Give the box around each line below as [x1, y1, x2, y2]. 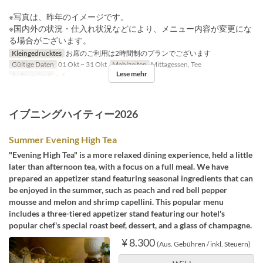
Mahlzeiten [112, 59, 147, 69]
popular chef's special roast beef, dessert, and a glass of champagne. [9, 220, 252, 230]
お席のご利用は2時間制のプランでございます [64, 48, 211, 58]
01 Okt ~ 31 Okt [56, 59, 107, 69]
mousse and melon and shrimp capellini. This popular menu [9, 196, 224, 207]
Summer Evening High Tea [9, 133, 117, 145]
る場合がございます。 [9, 35, 91, 45]
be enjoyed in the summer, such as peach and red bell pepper [9, 184, 227, 195]
